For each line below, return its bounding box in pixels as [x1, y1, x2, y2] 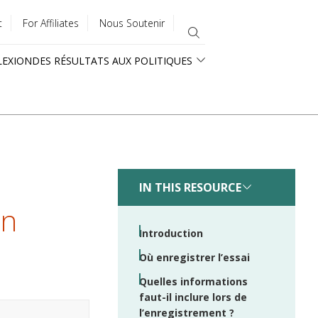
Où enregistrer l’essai [139, 251, 250, 264]
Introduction [139, 226, 203, 240]
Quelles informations [139, 275, 248, 288]
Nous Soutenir [99, 16, 165, 30]
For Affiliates [23, 16, 79, 30]
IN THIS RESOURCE [139, 180, 241, 195]
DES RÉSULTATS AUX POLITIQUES [32, 54, 192, 67]
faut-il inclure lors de [139, 290, 247, 304]
